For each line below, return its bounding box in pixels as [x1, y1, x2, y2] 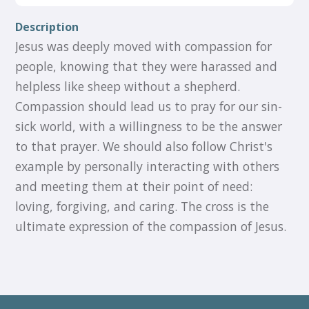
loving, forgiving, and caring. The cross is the [15, 198, 270, 215]
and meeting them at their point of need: [15, 178, 253, 195]
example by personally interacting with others [15, 158, 280, 175]
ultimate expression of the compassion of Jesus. [15, 218, 287, 235]
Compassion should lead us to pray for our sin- [15, 98, 283, 114]
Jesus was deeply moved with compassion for [15, 38, 272, 54]
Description [15, 19, 79, 34]
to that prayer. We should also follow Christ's [15, 138, 273, 154]
